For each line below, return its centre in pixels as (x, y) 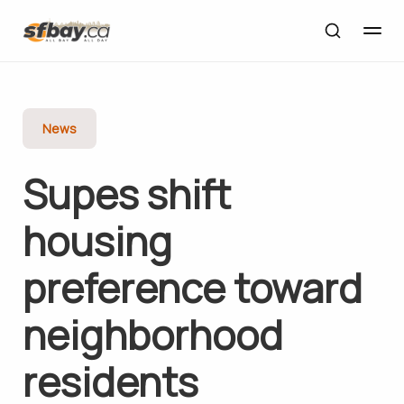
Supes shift (126, 194)
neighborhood (152, 335)
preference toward (192, 288)
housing (97, 241)
